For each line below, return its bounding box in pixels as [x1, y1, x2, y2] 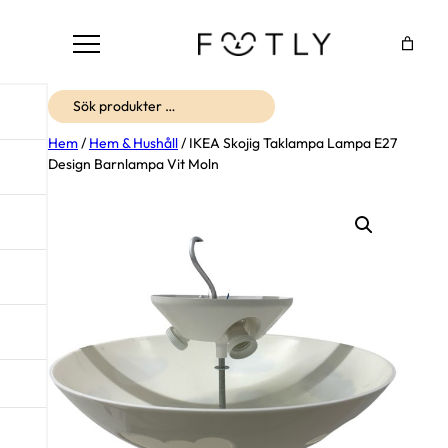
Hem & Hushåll [89, 133, 178, 152]
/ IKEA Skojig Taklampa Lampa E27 [178, 133, 397, 152]
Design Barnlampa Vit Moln [48, 154, 219, 173]
